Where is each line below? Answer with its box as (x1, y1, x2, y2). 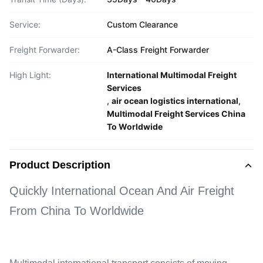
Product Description (9, 159, 110, 171)
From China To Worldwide (9, 204, 144, 217)
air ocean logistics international (112, 96, 238, 106)
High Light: (9, 70, 51, 80)
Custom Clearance (107, 19, 178, 29)
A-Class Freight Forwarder (107, 45, 209, 55)
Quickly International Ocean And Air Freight (9, 184, 234, 197)
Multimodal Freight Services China (107, 109, 245, 119)
